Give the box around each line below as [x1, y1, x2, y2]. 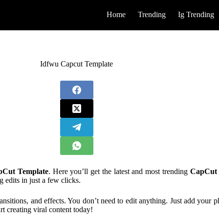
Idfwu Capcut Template [40, 60, 113, 68]
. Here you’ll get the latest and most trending [48, 167, 190, 175]
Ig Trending [178, 10, 215, 19]
